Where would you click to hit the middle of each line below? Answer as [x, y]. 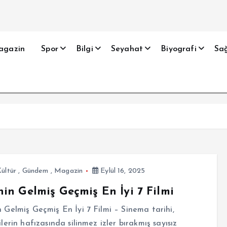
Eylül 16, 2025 [122, 171]
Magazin [69, 171]
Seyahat [127, 49]
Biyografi [179, 49]
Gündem [35, 171]
